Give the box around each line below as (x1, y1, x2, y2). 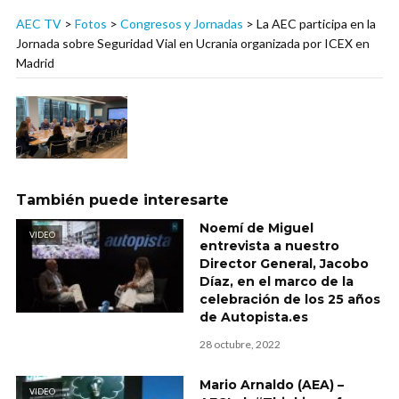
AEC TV (16, 16, 61, 31)
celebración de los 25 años (199, 291, 380, 308)
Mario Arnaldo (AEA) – (199, 377, 344, 394)
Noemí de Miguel (199, 220, 313, 237)
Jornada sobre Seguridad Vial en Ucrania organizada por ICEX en (16, 36, 370, 51)
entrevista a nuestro (199, 238, 339, 255)
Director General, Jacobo (199, 256, 369, 273)
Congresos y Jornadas (120, 16, 243, 31)
